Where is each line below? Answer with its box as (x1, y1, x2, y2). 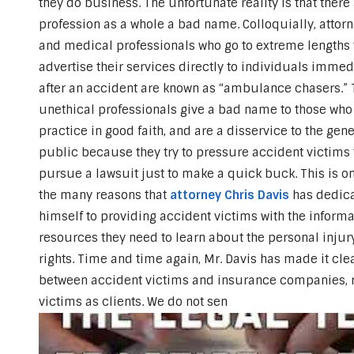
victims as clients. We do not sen (38, 294, 228, 310)
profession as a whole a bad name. (38, 17, 243, 32)
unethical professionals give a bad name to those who (38, 102, 352, 118)
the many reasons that (38, 187, 170, 203)
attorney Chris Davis (169, 187, 289, 203)
